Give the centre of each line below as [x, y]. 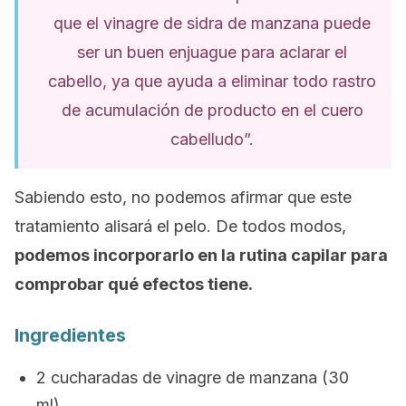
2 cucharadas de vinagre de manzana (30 [193, 377]
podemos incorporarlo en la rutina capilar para [201, 255]
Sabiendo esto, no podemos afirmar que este [183, 197]
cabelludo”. [212, 139]
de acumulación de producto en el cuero [212, 110]
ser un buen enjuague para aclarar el [212, 52]
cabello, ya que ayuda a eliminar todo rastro [212, 81]
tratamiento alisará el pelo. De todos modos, [180, 226]
